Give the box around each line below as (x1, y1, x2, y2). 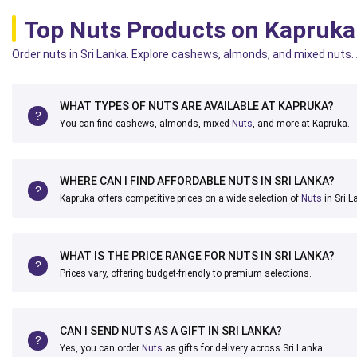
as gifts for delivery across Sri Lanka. (163, 342, 325, 354)
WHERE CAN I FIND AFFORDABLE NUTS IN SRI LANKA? (60, 174, 335, 187)
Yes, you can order (60, 342, 142, 354)
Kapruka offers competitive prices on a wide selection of (60, 192, 301, 204)
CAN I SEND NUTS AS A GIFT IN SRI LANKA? (60, 324, 282, 337)
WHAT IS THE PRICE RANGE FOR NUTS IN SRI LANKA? (60, 249, 335, 262)
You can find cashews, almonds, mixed (60, 117, 232, 129)
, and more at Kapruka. (253, 117, 350, 129)
